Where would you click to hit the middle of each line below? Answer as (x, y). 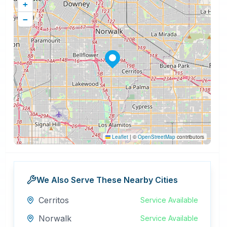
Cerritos (53, 200)
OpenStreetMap (156, 137)
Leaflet (119, 137)
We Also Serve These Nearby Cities (107, 180)
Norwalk (55, 218)
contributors (190, 137)
